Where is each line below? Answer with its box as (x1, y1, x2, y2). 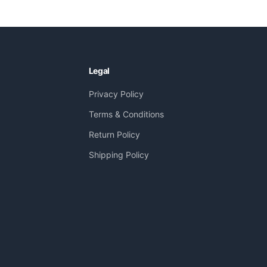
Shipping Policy (88, 150, 149, 160)
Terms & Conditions (88, 109, 164, 119)
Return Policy (88, 129, 140, 139)
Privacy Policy (88, 89, 144, 99)
